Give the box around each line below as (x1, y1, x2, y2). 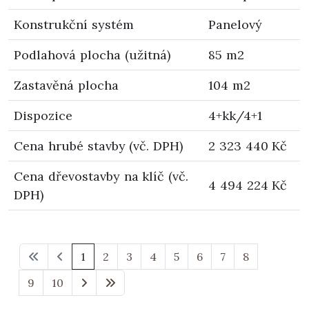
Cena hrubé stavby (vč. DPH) (14, 137, 183, 154)
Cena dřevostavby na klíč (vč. (14, 168, 189, 184)
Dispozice (14, 107, 72, 123)
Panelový (208, 16, 262, 32)
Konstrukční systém (14, 16, 134, 32)
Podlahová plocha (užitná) (14, 46, 170, 63)
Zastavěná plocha (14, 77, 119, 93)
